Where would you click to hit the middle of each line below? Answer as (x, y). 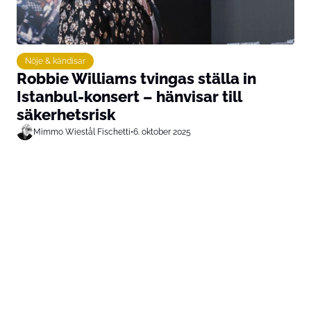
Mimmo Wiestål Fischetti (82, 131)
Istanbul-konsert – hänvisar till (129, 96)
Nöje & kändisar (55, 60)
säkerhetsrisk (66, 114)
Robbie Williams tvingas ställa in (136, 78)
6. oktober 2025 (162, 131)
